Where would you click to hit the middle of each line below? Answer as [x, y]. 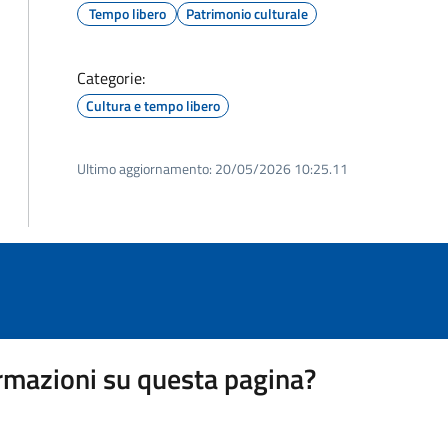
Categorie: [111, 78]
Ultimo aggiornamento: [144, 168]
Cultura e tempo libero [153, 105]
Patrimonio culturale [247, 13]
